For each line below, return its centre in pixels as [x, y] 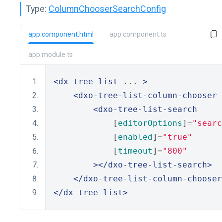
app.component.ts [138, 34]
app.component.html [61, 34]
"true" [177, 137]
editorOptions [150, 123]
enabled [135, 137]
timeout [135, 151]
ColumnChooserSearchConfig [107, 9]
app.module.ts [51, 55]
